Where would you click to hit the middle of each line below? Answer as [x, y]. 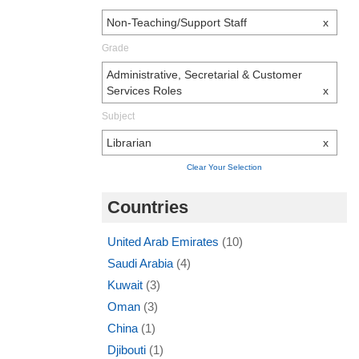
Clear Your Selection [224, 167]
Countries [148, 207]
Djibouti [128, 349]
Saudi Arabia [142, 263]
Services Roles [144, 90]
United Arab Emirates [165, 241]
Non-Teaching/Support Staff [177, 22]
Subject [118, 116]
